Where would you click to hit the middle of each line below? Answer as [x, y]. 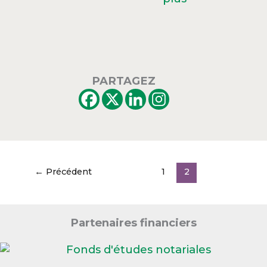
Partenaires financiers [133, 223]
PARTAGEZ [124, 81]
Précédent [68, 171]
